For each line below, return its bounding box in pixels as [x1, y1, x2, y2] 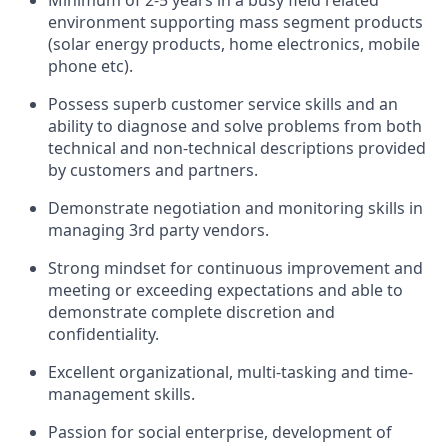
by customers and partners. [48, 159, 258, 182]
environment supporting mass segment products [48, 11, 423, 34]
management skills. [48, 383, 195, 406]
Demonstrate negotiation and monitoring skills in [48, 197, 423, 220]
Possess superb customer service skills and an [48, 93, 398, 116]
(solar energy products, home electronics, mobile [48, 33, 420, 56]
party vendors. [155, 219, 269, 242]
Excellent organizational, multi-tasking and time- [48, 361, 413, 384]
